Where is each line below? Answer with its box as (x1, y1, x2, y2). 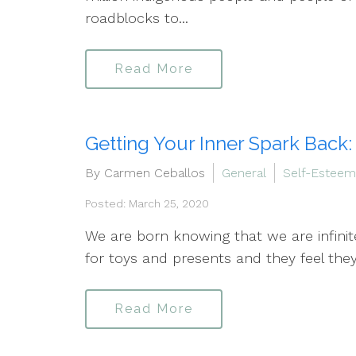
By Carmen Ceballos (85, 165, 205, 180)
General (222, 165, 266, 180)
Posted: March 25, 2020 (85, 197, 209, 210)
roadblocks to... (85, 10, 188, 26)
